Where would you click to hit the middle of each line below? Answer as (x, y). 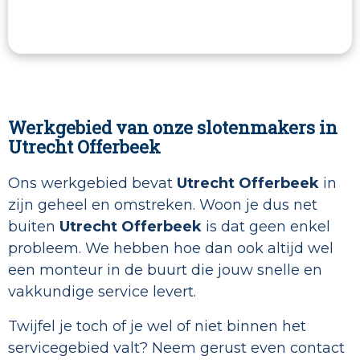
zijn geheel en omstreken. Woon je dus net (163, 205)
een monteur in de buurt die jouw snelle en (165, 270)
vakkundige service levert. (102, 292)
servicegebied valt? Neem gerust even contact (176, 348)
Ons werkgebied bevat (92, 184)
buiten (34, 227)
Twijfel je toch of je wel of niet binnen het (157, 327)
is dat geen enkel (268, 227)
